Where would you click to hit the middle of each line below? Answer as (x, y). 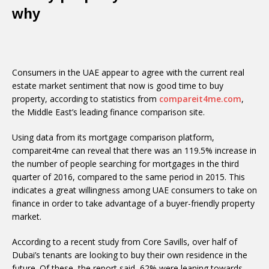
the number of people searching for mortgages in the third (125, 164)
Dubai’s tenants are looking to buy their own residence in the (130, 255)
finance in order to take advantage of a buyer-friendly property (133, 203)
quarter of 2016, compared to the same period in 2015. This (128, 177)
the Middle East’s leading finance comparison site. (108, 112)
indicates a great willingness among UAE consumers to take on (134, 190)
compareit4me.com (200, 99)
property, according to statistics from (86, 99)
